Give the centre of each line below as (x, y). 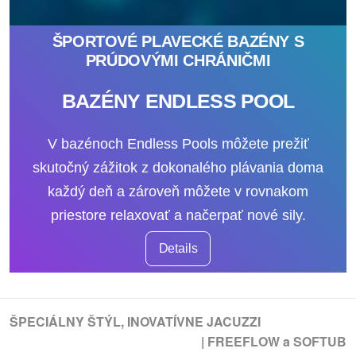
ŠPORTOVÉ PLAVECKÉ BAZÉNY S (178, 42)
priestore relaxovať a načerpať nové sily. (178, 216)
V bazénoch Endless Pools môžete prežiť (178, 144)
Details (178, 249)
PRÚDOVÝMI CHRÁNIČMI (178, 61)
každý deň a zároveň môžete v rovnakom (178, 192)
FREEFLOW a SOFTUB (277, 341)
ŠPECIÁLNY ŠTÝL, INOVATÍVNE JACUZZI (135, 321)
